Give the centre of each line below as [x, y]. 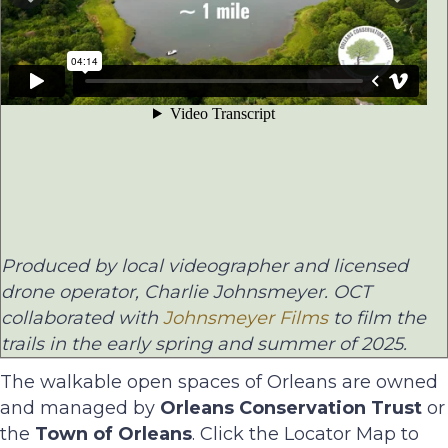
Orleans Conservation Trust [291, 408]
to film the [379, 318]
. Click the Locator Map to [305, 434]
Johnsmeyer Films [248, 318]
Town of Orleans [113, 434]
